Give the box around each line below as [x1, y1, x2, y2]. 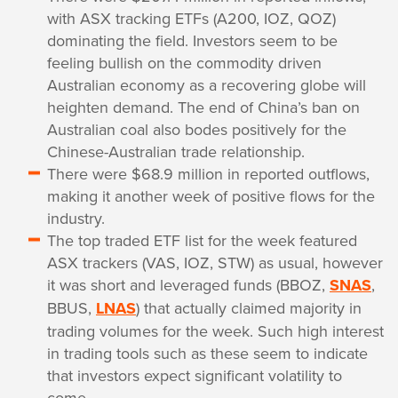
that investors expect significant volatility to [47, 364, 342, 386]
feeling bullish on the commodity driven [47, 52, 322, 74]
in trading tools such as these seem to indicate [47, 342, 368, 364]
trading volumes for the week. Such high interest [47, 320, 384, 342]
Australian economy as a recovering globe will [47, 74, 366, 96]
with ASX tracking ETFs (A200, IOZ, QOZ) [47, 7, 336, 29]
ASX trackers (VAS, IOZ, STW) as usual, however [47, 251, 383, 274]
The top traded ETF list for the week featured [47, 229, 357, 251]
